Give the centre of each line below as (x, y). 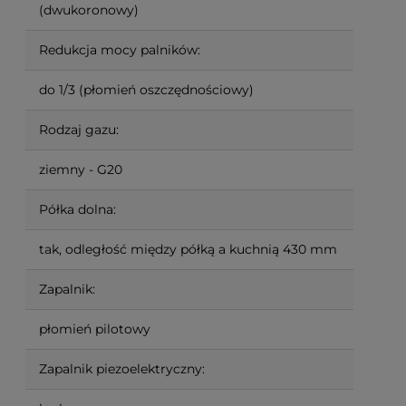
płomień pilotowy (95, 329)
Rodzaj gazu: (79, 129)
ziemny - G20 (81, 169)
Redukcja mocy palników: (120, 49)
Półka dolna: (77, 209)
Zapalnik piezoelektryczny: (122, 368)
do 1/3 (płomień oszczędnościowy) (146, 89)
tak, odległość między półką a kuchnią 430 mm (188, 249)
